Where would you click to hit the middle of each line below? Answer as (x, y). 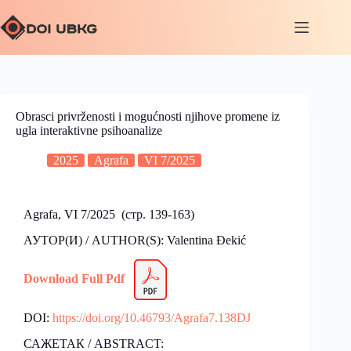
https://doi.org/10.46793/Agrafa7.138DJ (152, 318)
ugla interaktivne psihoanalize (89, 130)
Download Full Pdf (74, 278)
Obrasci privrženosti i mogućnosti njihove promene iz (148, 116)
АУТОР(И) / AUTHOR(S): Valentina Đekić (135, 240)
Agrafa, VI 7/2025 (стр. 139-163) (109, 214)
